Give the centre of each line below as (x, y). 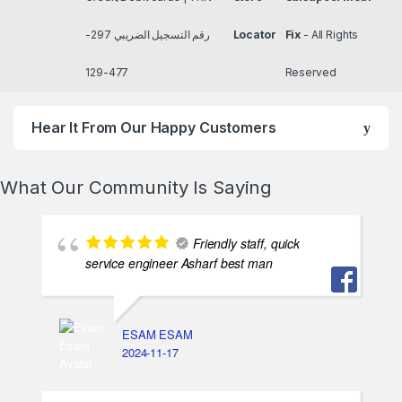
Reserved (310, 72)
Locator (254, 34)
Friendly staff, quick (247, 244)
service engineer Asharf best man (179, 263)
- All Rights (330, 34)
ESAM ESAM (157, 335)
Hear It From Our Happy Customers (154, 128)
